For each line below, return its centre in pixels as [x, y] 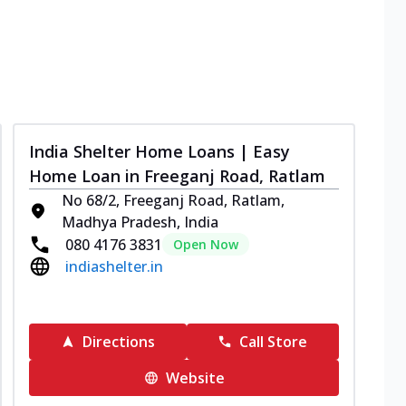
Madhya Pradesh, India [140, 222]
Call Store [274, 342]
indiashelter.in [114, 266]
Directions [118, 342]
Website [195, 378]
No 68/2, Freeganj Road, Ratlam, [173, 200]
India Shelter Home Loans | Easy [159, 151]
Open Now [206, 244]
